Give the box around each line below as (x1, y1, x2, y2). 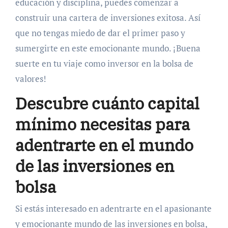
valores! (15, 73, 46, 84)
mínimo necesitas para (15, 113, 190, 135)
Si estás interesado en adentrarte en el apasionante (15, 202, 212, 214)
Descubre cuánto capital (15, 93, 199, 114)
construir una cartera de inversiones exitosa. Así (15, 12, 201, 23)
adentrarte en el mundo (15, 134, 193, 156)
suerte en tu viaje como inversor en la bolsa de (15, 58, 193, 69)
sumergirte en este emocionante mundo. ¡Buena (15, 42, 201, 54)
